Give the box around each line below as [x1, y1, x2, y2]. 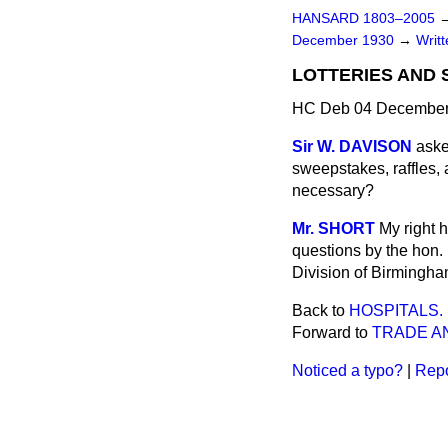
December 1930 [292, 33, 398, 48]
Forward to [292, 324, 372, 341]
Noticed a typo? [292, 362, 403, 379]
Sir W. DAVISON [292, 138, 412, 155]
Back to [292, 302, 349, 319]
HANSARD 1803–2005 [292, 11, 435, 26]
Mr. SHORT [292, 220, 375, 237]
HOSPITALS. [349, 302, 443, 319]
